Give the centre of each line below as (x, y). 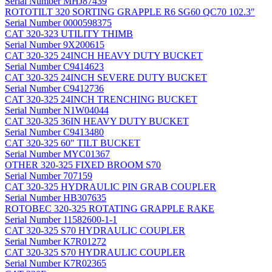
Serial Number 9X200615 (55, 44)
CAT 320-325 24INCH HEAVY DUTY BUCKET (104, 55)
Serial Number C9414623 (54, 66)
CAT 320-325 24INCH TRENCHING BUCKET (101, 99)
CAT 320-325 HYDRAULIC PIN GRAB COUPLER (110, 186)
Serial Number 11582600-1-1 (61, 219)
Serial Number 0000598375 (58, 22)
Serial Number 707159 (49, 175)
